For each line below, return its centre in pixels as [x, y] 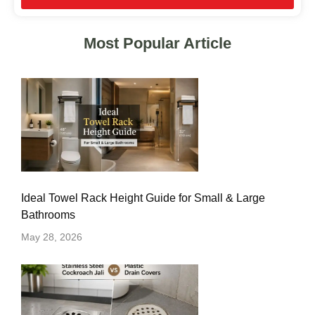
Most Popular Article [157, 43]
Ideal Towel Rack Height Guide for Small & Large [143, 198]
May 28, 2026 [52, 237]
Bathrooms [48, 215]
